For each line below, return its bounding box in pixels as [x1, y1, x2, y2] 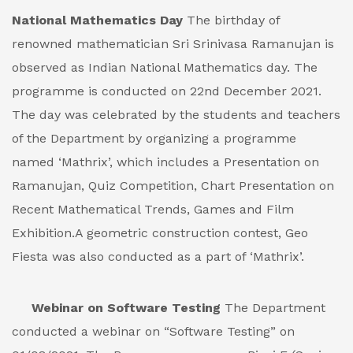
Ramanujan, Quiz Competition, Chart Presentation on [12, 178, 334, 193]
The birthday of [183, 13, 280, 28]
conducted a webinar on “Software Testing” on [12, 324, 295, 339]
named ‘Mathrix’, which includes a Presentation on [12, 154, 319, 169]
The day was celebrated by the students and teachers [12, 107, 340, 122]
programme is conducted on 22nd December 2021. [12, 84, 321, 98]
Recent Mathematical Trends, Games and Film [12, 202, 294, 217]
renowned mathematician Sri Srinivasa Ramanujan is [12, 36, 334, 51]
